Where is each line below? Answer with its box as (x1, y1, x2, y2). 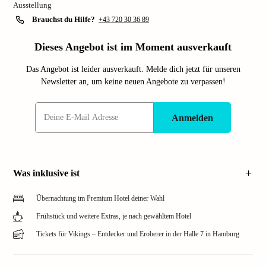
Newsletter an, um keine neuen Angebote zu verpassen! (40, 77, 226, 86)
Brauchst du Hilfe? (32, 15, 95, 24)
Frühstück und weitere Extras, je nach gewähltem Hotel (36, 212, 191, 220)
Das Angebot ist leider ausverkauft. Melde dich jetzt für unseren (26, 65, 240, 74)
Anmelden (172, 112, 213, 123)
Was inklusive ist (13, 168, 80, 178)
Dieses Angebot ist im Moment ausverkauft (34, 41, 232, 53)
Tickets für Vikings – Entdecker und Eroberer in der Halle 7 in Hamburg (36, 230, 239, 238)
